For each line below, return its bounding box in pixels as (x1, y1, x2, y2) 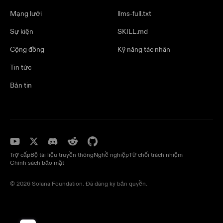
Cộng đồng (10, 45, 44, 54)
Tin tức (10, 63, 31, 72)
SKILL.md (117, 27, 148, 36)
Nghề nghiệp (94, 151, 129, 159)
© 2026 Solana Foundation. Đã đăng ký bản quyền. (10, 180, 147, 188)
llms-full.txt (117, 9, 151, 18)
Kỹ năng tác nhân (117, 45, 170, 54)
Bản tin (10, 81, 32, 90)
